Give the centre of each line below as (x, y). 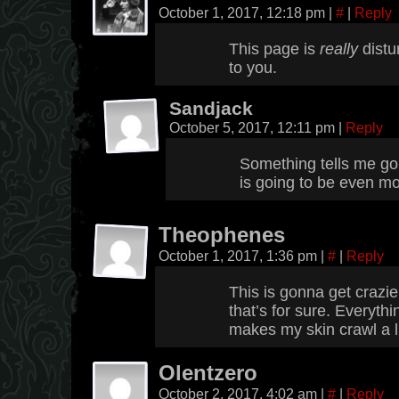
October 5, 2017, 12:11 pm (254, 127)
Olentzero (208, 373)
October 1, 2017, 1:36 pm (240, 256)
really (339, 49)
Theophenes (222, 235)
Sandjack (211, 108)
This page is (274, 49)
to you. (253, 68)
